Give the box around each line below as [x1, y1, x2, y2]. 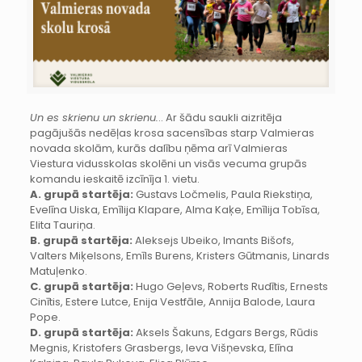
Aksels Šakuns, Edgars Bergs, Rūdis [133, 324, 318, 340]
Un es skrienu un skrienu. [29, 109, 158, 125]
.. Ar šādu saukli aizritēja [158, 109, 282, 125]
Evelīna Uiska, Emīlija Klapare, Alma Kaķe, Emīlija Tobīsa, [29, 201, 320, 217]
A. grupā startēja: [29, 186, 133, 202]
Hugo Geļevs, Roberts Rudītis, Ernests [133, 278, 328, 294]
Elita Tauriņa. [29, 217, 95, 233]
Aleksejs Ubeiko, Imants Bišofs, [132, 232, 294, 248]
